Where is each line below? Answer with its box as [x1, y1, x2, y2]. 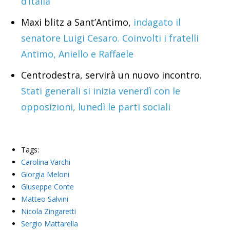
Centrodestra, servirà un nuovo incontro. [21, 69, 202, 82]
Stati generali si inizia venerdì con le [21, 85, 180, 98]
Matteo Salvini [21, 194, 68, 204]
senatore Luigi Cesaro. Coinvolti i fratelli [21, 32, 199, 45]
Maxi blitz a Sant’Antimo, [21, 16, 133, 29]
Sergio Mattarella [21, 219, 78, 229]
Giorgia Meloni [21, 169, 69, 180]
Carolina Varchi [21, 157, 70, 167]
